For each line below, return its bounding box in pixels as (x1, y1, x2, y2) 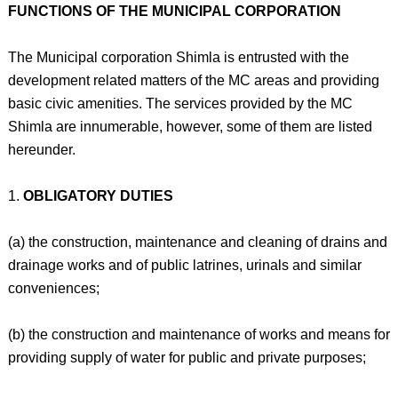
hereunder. (7, 142, 76, 157)
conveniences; (7, 281, 99, 296)
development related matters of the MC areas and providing (7, 73, 379, 88)
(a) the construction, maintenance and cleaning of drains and (7, 235, 387, 250)
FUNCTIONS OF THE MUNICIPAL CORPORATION (7, 4, 341, 19)
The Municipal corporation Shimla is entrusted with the (7, 50, 349, 65)
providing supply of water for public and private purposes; (7, 350, 366, 365)
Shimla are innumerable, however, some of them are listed (7, 119, 372, 134)
